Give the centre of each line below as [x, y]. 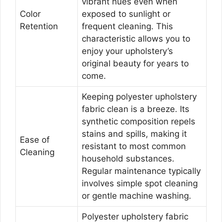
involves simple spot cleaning [140, 183]
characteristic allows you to [136, 38]
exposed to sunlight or [126, 14]
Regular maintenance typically [141, 171]
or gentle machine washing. [137, 195]
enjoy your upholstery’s [127, 51]
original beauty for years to [135, 63]
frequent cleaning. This [127, 26]
